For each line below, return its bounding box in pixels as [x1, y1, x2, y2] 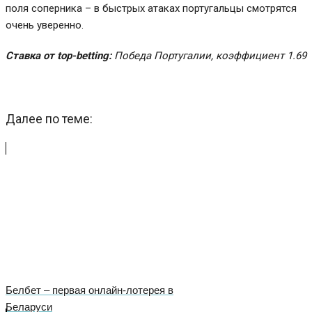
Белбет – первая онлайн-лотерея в [6, 283, 173, 296]
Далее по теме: [6, 112, 93, 127]
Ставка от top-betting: [6, 49, 114, 63]
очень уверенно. [6, 19, 84, 32]
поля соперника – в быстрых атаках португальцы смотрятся [6, 2, 297, 15]
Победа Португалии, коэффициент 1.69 [114, 49, 306, 63]
